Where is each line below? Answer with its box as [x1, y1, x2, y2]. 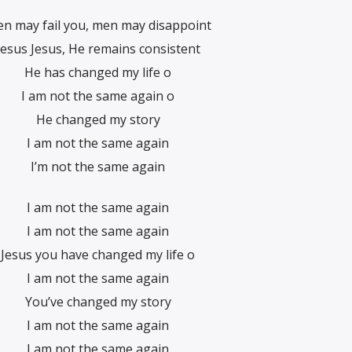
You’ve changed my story [24, 293, 171, 311]
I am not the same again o [21, 86, 174, 104]
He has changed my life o [24, 63, 171, 81]
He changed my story [35, 110, 160, 128]
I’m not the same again [31, 157, 165, 175]
